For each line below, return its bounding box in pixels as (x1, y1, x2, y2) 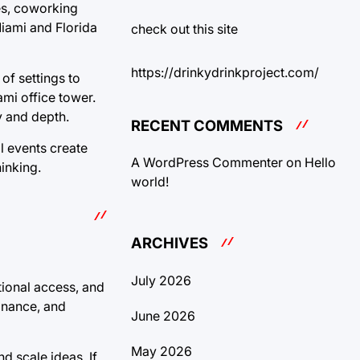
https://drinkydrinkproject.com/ (131, 63, 319, 80)
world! (131, 174, 169, 190)
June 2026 (131, 307, 195, 324)
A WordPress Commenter (131, 154, 283, 171)
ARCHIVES (131, 234, 208, 252)
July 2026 (131, 272, 191, 288)
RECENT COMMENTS (131, 116, 283, 134)
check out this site (131, 20, 238, 37)
